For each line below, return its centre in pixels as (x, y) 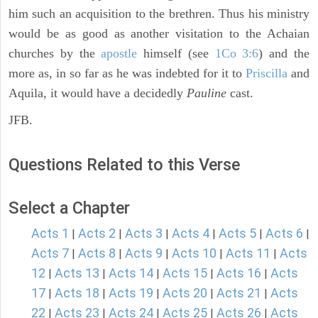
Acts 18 (77, 293)
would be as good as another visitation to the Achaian (159, 34)
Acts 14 (131, 273)
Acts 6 (284, 234)
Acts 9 (144, 253)
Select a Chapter (69, 208)
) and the (284, 54)
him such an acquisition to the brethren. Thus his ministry (159, 14)
